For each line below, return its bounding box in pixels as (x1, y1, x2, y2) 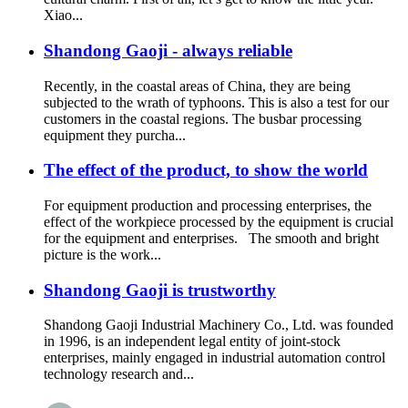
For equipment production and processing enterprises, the (44, 197, 372, 213)
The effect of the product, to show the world (44, 160, 368, 180)
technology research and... (44, 366, 194, 382)
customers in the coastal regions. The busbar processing (44, 110, 362, 127)
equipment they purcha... (44, 127, 186, 143)
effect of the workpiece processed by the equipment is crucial (44, 213, 393, 229)
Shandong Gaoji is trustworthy (44, 280, 276, 300)
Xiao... (44, 7, 83, 24)
